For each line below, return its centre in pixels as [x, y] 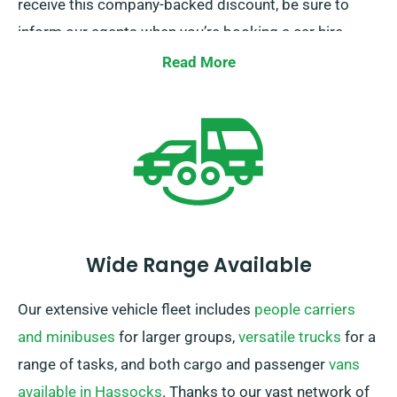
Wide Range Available [198, 266]
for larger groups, [177, 337]
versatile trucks [290, 337]
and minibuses [66, 337]
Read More [198, 62]
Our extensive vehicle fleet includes [136, 310]
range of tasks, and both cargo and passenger [173, 365]
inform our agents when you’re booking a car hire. [182, 32]
